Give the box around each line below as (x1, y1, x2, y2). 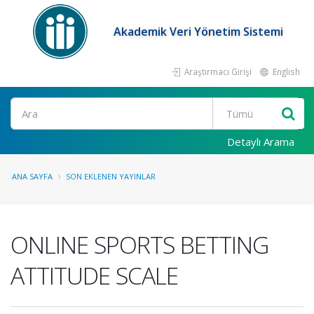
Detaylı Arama (227, 135, 294, 149)
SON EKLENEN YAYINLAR (66, 171, 156, 182)
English (271, 66, 300, 77)
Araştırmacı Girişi (182, 66, 252, 77)
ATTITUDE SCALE (11, 259, 178, 292)
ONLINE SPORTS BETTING (11, 228, 268, 261)
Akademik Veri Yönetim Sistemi (114, 24, 284, 39)
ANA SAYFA (12, 171, 53, 182)
